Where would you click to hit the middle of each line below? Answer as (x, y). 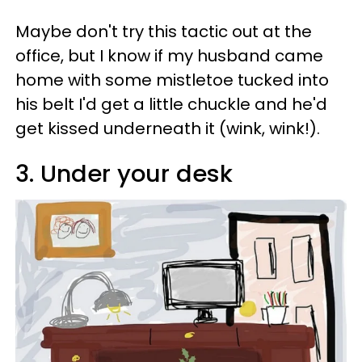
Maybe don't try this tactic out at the (164, 32)
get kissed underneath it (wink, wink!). (168, 129)
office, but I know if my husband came (169, 56)
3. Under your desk (124, 174)
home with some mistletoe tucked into (172, 80)
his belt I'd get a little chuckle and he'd (171, 105)
